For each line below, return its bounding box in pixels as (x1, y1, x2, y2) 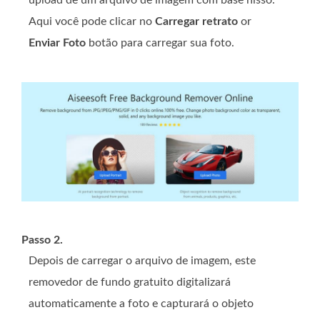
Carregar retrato (155, 16, 238, 28)
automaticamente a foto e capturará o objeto (29, 298, 254, 310)
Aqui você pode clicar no (29, 16, 155, 28)
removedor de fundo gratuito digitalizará (29, 276, 231, 289)
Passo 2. (21, 234, 63, 246)
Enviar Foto (29, 37, 86, 49)
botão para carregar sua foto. (86, 37, 234, 49)
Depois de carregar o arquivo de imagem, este (29, 255, 256, 267)
